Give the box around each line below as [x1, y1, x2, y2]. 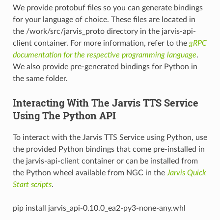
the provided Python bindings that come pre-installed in [12, 145, 205, 154]
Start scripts [12, 181, 52, 189]
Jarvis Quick [166, 169, 206, 177]
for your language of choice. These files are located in [12, 16, 195, 24]
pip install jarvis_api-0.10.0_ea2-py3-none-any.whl [12, 204, 186, 213]
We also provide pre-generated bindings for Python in [12, 63, 197, 71]
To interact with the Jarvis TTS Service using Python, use [12, 134, 207, 142]
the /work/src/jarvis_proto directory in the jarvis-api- [12, 27, 196, 36]
